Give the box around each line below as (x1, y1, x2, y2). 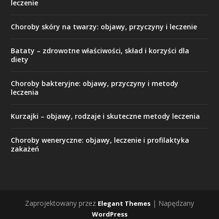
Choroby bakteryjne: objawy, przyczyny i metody (11, 79, 179, 88)
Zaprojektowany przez (25, 198, 98, 208)
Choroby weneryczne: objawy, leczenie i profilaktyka (11, 135, 190, 145)
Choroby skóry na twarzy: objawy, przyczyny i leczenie (11, 22, 197, 32)
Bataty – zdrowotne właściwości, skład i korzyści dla (11, 46, 190, 56)
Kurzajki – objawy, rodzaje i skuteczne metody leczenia (11, 111, 200, 121)
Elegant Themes (98, 199, 151, 208)
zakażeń (11, 144, 40, 154)
